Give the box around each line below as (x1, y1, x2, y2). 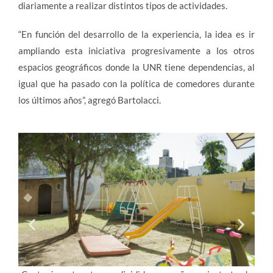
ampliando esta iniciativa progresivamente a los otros (18, 45, 255, 56)
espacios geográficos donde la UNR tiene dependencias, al (18, 62, 255, 73)
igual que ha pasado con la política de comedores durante (18, 78, 255, 89)
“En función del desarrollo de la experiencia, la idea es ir (18, 29, 255, 40)
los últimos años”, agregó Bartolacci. (18, 94, 161, 105)
